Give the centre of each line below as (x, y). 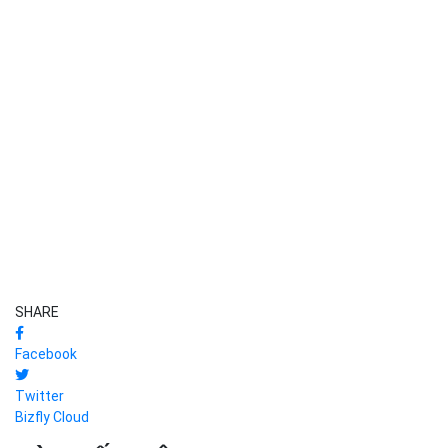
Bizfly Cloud (52, 416)
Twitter (39, 395)
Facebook (46, 353)
